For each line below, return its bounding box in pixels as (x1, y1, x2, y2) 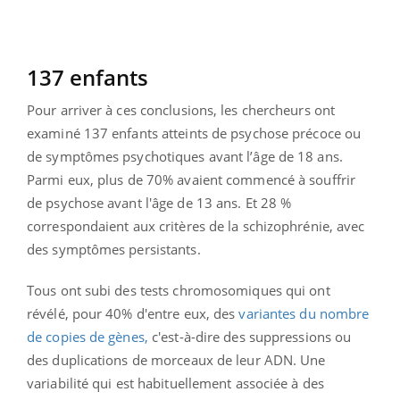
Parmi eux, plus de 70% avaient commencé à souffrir (27, 170, 356, 188)
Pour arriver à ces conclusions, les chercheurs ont (27, 100, 336, 119)
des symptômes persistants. (27, 239, 201, 258)
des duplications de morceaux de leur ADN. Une (27, 350, 326, 369)
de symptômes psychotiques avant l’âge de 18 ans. (27, 146, 343, 165)
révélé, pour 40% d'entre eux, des (27, 304, 239, 322)
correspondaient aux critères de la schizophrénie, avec (27, 216, 365, 235)
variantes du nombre (238, 304, 370, 322)
